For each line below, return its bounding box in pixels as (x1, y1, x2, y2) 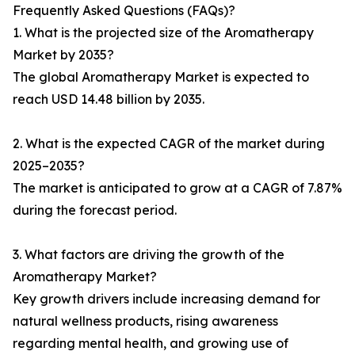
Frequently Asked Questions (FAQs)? (13, 2, 235, 19)
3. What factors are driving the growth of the (13, 246, 284, 263)
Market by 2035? (13, 47, 114, 63)
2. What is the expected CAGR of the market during (13, 136, 325, 152)
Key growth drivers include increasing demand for (13, 291, 320, 307)
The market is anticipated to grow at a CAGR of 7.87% (13, 180, 342, 197)
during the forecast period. (13, 202, 177, 219)
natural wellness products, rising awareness (13, 313, 278, 330)
